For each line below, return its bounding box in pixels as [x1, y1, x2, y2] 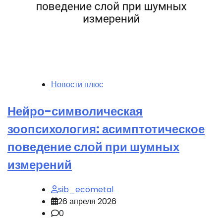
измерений [7, 156, 72, 173]
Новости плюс [51, 78, 103, 90]
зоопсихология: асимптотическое [7, 120, 205, 137]
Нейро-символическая [7, 103, 143, 119]
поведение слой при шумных [7, 138, 179, 155]
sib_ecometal [58, 183, 113, 195]
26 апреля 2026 [58, 195, 116, 207]
